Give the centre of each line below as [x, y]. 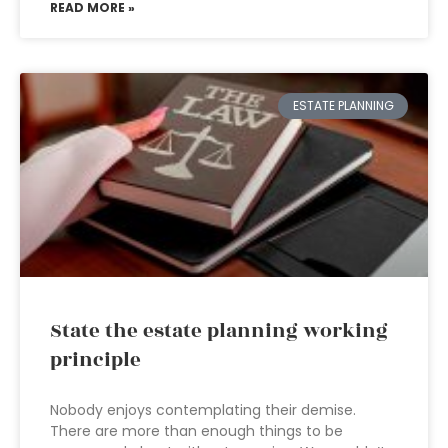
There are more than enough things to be [196, 431]
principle [95, 360]
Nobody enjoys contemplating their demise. [203, 410]
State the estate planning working [219, 331]
